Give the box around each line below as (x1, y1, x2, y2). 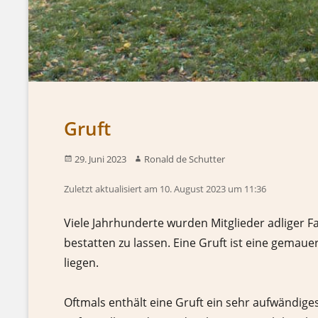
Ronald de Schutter (144, 153, 225, 166)
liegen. (64, 254, 99, 270)
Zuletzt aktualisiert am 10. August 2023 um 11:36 (64, 182, 266, 196)
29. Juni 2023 (75, 153, 126, 166)
